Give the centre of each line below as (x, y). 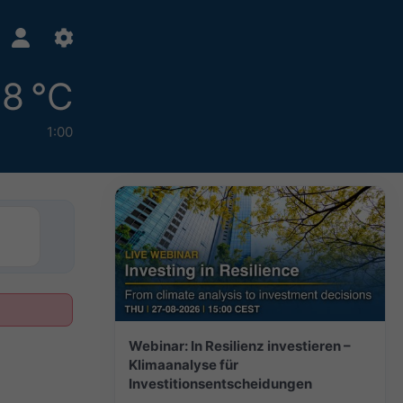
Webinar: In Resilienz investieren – (240, 345)
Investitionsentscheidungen (220, 383)
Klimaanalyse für (184, 364)
